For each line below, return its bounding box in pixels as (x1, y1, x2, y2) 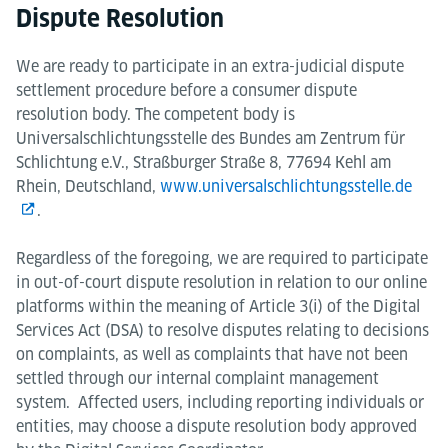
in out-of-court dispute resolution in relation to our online (16, 271, 427, 293)
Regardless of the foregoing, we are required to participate (16, 247, 428, 269)
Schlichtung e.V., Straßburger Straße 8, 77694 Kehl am (16, 151, 391, 173)
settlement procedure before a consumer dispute (16, 79, 357, 101)
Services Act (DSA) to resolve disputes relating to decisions (16, 319, 429, 341)
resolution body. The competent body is (16, 103, 299, 125)
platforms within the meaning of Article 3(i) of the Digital (16, 295, 420, 317)
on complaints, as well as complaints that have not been (16, 343, 408, 365)
